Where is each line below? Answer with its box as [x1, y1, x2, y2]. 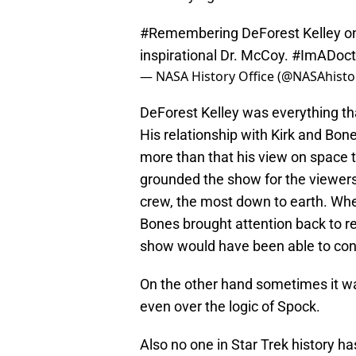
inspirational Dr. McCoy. [140, 47, 292, 64]
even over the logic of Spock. [140, 298, 320, 315]
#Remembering [140, 25, 238, 42]
